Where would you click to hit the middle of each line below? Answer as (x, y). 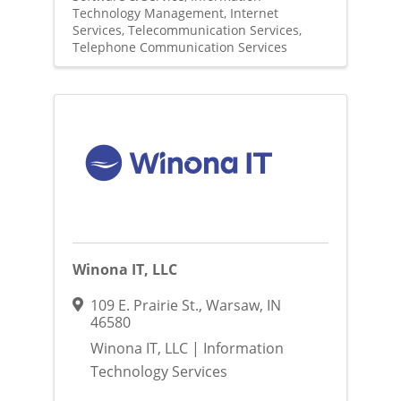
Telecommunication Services (213, 30)
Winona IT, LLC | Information (187, 348)
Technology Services (158, 371)
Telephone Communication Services (179, 47)
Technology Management (148, 13)
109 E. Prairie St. (144, 305)
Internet (254, 13)
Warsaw (232, 305)
